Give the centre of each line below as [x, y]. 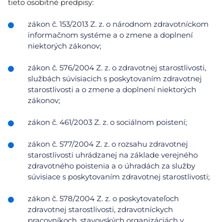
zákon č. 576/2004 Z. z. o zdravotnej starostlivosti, [117, 68]
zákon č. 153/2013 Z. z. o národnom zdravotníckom [118, 24]
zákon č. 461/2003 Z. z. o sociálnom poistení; [107, 122]
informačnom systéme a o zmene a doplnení [110, 35]
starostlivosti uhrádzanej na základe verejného [113, 155]
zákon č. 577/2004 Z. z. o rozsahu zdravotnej [108, 144]
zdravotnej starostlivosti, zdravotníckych [100, 209]
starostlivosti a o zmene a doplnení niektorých [112, 89]
